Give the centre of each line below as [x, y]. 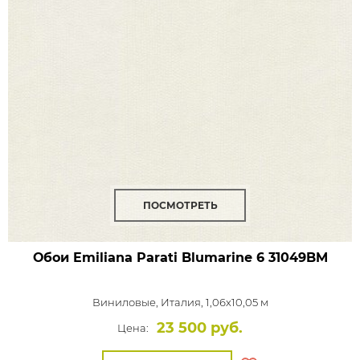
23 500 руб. [200, 328]
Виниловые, [126, 302]
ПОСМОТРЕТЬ [180, 205]
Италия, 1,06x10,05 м [214, 302]
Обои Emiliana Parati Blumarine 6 [148, 258]
